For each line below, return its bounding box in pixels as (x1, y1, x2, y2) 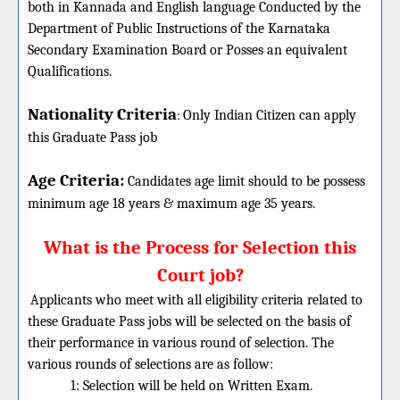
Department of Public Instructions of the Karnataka (28, 21, 330, 37)
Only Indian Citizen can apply (183, 107, 356, 123)
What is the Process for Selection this (44, 237, 356, 258)
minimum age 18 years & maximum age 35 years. (28, 196, 315, 212)
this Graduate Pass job (28, 129, 157, 146)
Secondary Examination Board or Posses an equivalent (28, 42, 347, 58)
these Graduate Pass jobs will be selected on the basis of (28, 313, 351, 329)
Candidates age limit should (128, 173, 287, 189)
